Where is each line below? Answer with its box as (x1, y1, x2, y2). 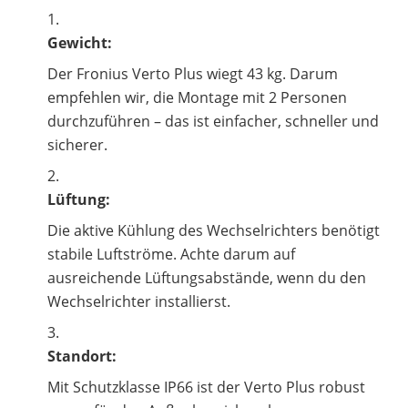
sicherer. (47, 135, 107, 155)
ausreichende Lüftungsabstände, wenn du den (47, 268, 366, 288)
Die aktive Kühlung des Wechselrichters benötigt (47, 220, 380, 240)
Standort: (47, 346, 117, 366)
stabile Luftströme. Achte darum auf (47, 244, 295, 264)
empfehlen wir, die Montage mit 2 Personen (47, 87, 347, 107)
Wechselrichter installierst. (47, 291, 230, 311)
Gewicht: (47, 33, 112, 53)
